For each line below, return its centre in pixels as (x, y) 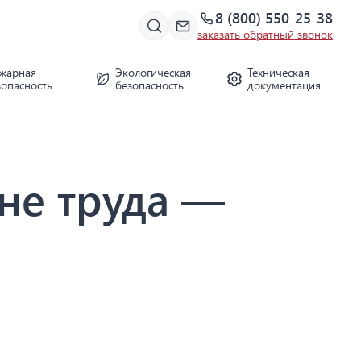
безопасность (149, 85)
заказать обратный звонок (265, 34)
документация (284, 85)
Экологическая (153, 72)
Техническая (278, 72)
